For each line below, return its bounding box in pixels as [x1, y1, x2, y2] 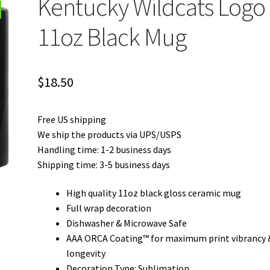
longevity [66, 247, 106, 260]
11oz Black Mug [37, 20, 187, 52]
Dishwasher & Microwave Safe [66, 217, 187, 230]
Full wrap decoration [66, 202, 152, 215]
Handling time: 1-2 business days [37, 143, 172, 155]
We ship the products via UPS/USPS [37, 128, 182, 140]
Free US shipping [37, 113, 107, 125]
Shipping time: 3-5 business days [37, 158, 171, 171]
